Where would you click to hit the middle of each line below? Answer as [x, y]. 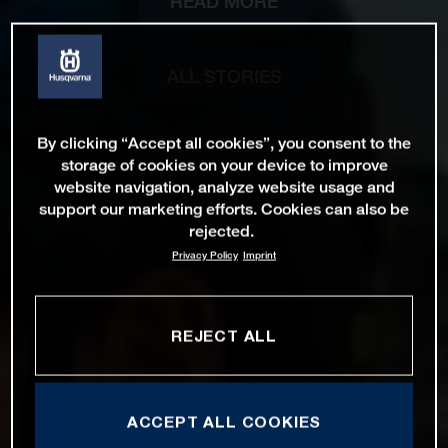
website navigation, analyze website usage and [224, 187]
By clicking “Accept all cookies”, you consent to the [224, 143]
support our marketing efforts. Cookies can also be [224, 209]
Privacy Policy [205, 255]
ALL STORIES [224, 75]
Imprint [259, 255]
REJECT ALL [224, 335]
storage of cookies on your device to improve [224, 165]
